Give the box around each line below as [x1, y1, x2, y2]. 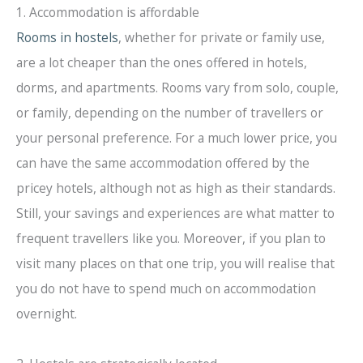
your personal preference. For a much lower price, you [16, 128, 337, 147]
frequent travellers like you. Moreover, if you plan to [16, 228, 326, 247]
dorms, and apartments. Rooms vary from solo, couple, [16, 78, 339, 96]
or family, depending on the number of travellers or [16, 103, 323, 122]
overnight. [16, 304, 77, 322]
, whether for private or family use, [118, 28, 325, 46]
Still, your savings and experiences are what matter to [16, 203, 335, 222]
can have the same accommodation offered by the [16, 153, 310, 172]
